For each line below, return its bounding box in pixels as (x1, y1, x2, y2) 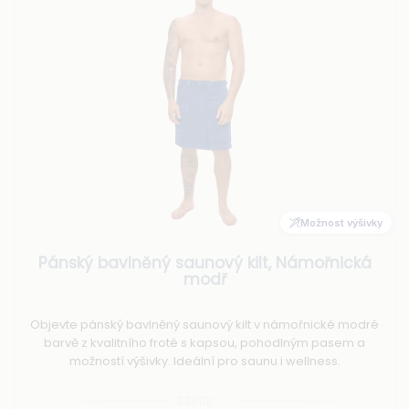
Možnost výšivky (300, 215, 383, 229)
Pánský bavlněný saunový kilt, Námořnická (37, 252, 372, 275)
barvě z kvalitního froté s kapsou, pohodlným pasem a (44, 334, 365, 352)
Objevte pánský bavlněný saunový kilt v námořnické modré (30, 316, 379, 334)
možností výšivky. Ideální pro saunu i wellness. (68, 352, 341, 371)
